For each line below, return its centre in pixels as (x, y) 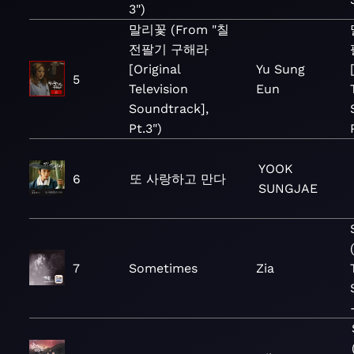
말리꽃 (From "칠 (179, 30)
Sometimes (164, 268)
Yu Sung (280, 69)
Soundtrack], (169, 109)
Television (159, 89)
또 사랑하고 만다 (177, 179)
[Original (155, 69)
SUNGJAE (288, 188)
